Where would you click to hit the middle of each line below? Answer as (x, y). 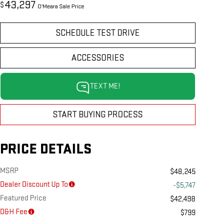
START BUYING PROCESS (98, 115)
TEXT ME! (105, 87)
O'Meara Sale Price (61, 7)
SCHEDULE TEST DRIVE (98, 33)
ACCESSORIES (98, 58)
